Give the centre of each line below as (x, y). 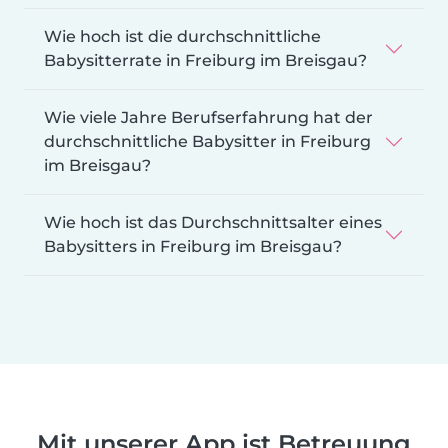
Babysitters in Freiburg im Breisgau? (193, 246)
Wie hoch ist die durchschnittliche (182, 36)
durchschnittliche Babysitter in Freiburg (207, 141)
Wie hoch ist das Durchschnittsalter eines (213, 222)
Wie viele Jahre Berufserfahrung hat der (208, 117)
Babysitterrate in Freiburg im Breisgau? (205, 60)
